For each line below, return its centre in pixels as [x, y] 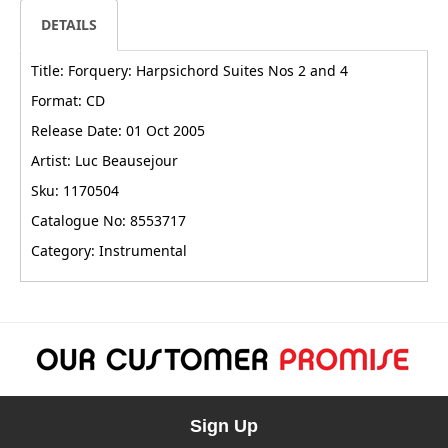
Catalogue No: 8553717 [108, 221]
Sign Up [224, 426]
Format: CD [68, 101]
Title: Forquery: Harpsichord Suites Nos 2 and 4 [189, 71]
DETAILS [69, 25]
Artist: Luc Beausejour [104, 161]
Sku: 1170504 [75, 191]
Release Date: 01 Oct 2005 [118, 131]
